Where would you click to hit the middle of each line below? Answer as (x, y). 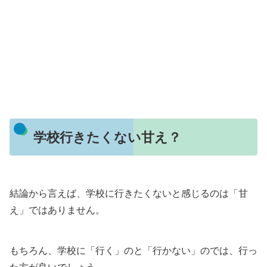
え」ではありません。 (57, 210)
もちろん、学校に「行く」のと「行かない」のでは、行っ (133, 250)
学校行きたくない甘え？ (107, 137)
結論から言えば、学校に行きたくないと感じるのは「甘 (129, 193)
